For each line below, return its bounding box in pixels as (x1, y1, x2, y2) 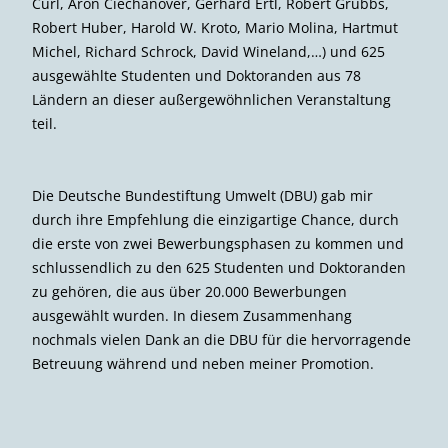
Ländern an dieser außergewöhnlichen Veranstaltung (32, 89, 391, 109)
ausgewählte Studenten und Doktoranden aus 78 (32, 65, 361, 85)
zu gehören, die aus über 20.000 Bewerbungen (32, 281, 347, 301)
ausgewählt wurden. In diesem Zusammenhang (32, 305, 352, 325)
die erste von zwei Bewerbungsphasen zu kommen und (32, 233, 404, 253)
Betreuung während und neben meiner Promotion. (32, 353, 374, 373)
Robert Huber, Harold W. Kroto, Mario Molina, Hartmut (32, 17, 398, 37)
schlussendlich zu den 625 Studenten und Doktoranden (32, 257, 406, 277)
